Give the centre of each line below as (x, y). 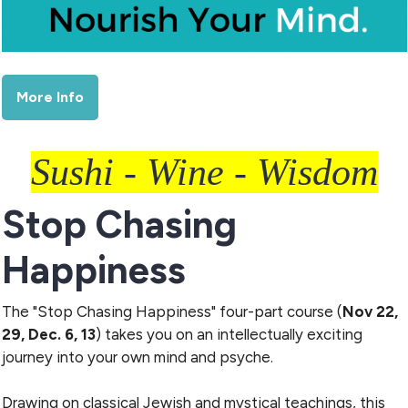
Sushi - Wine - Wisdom (204, 172)
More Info (50, 97)
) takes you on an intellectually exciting (229, 334)
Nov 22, (370, 311)
